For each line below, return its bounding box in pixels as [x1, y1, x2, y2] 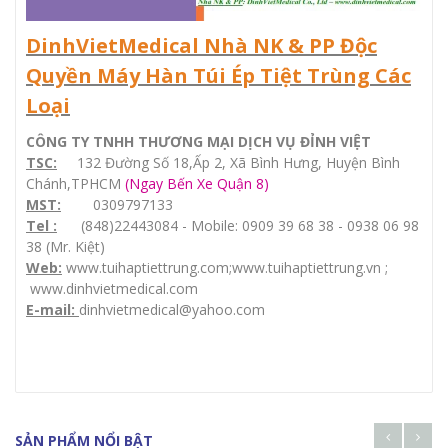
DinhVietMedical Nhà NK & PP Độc [26, 31, 377, 59]
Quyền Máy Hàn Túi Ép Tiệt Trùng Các [26, 61, 411, 89]
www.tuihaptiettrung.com [62, 257, 229, 277]
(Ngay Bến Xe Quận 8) [125, 173, 269, 193]
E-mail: [26, 299, 79, 319]
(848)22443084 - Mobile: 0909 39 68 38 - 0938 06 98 [57, 215, 419, 235]
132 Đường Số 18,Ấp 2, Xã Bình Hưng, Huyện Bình [57, 152, 400, 172]
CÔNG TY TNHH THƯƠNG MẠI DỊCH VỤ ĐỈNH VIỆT [26, 131, 371, 151]
